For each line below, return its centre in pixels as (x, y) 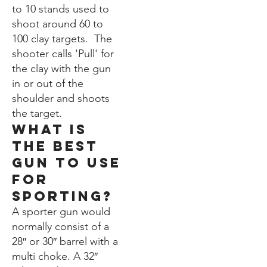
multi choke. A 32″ (55, 256)
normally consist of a (60, 226)
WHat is (49, 129)
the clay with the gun (61, 68)
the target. (37, 113)
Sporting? (62, 196)
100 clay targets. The (62, 38)
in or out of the (48, 83)
